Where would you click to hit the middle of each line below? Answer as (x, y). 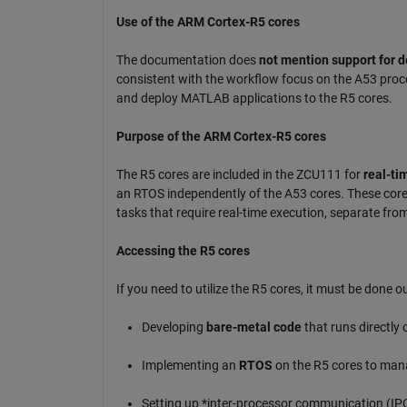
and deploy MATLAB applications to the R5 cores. (254, 98)
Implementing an (190, 365)
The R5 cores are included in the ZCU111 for (239, 174)
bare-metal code (253, 327)
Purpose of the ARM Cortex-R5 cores (221, 136)
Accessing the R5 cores (183, 250)
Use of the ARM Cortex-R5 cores (208, 21)
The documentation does (187, 60)
